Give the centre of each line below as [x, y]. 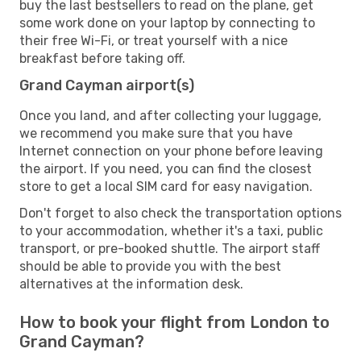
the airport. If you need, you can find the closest [166, 168]
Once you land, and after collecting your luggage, [170, 115]
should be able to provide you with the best [150, 266]
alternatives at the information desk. [131, 284]
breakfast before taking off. [102, 58]
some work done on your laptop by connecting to [167, 23]
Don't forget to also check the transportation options [180, 213]
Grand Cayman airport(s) [107, 85]
